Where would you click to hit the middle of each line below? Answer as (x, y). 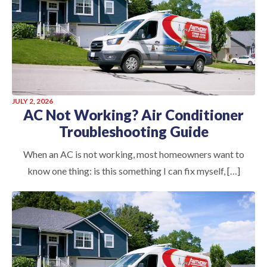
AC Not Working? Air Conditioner (133, 115)
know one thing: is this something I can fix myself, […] (133, 171)
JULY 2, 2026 (32, 101)
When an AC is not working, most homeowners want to (133, 154)
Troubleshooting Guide (133, 132)
